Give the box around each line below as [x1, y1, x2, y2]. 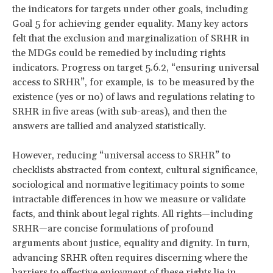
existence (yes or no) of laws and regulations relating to [12, 91, 255, 104]
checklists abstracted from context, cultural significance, [12, 164, 258, 177]
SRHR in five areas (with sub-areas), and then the [12, 105, 227, 118]
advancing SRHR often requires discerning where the [12, 252, 247, 264]
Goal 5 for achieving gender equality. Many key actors [12, 18, 248, 30]
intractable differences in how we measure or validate [12, 193, 246, 206]
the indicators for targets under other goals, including [12, 3, 248, 16]
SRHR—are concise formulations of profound [12, 222, 213, 235]
